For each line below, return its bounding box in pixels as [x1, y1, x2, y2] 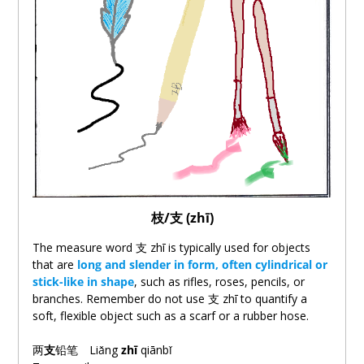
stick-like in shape [32, 273, 134, 289]
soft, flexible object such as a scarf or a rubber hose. [32, 307, 309, 323]
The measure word [32, 239, 136, 255]
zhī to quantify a [219, 290, 307, 306]
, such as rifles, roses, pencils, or [133, 273, 305, 289]
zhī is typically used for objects [146, 239, 310, 255]
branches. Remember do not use [32, 290, 208, 306]
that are [32, 256, 77, 272]
